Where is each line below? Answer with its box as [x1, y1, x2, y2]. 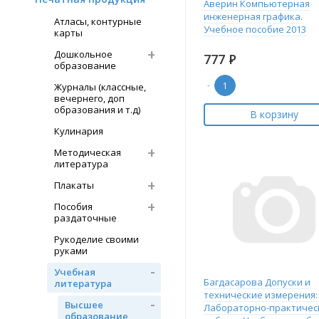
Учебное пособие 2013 [204, 23, 306, 36]
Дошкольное [54, 48, 113, 61]
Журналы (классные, [54, 80, 146, 93]
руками [54, 244, 88, 257]
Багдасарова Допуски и [204, 276, 310, 288]
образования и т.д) [54, 103, 140, 116]
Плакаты [54, 179, 94, 192]
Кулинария [54, 125, 103, 137]
